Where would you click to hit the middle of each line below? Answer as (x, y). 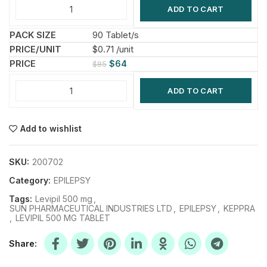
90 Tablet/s (116, 35)
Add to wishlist (51, 128)
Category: (31, 180)
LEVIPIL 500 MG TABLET (63, 218)
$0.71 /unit (113, 49)
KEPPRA (239, 208)
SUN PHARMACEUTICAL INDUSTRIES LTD (91, 208)
